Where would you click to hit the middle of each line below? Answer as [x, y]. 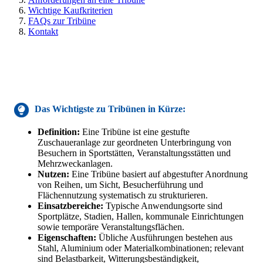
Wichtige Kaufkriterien [70, 10]
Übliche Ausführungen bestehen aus [164, 237]
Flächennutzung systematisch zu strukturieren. [123, 195]
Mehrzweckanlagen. [75, 163]
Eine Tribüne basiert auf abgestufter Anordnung [159, 174]
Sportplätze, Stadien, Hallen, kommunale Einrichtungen [141, 216]
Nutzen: [53, 174]
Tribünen [128, 109]
